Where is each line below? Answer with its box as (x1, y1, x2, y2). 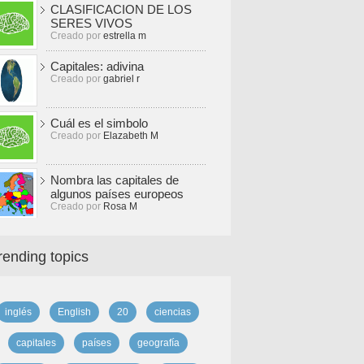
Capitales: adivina (50, 59, 144, 73)
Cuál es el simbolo (50, 116, 148, 130)
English (57, 306, 91, 318)
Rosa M (103, 201, 137, 212)
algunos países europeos (50, 187, 184, 201)
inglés (4, 306, 32, 318)
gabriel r (103, 73, 140, 84)
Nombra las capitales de (50, 173, 179, 187)
